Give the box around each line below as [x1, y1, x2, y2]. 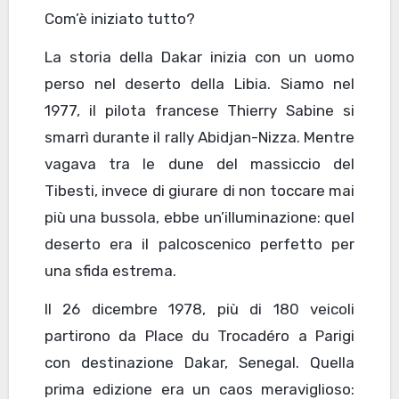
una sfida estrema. [44, 262, 176, 281]
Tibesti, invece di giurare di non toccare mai [44, 182, 355, 200]
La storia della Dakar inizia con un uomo [44, 48, 355, 67]
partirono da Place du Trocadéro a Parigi [44, 327, 355, 346]
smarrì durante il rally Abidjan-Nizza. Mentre [44, 128, 355, 147]
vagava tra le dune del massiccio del [44, 155, 355, 174]
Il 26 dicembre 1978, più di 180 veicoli [44, 300, 355, 319]
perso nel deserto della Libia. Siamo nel [44, 75, 355, 94]
